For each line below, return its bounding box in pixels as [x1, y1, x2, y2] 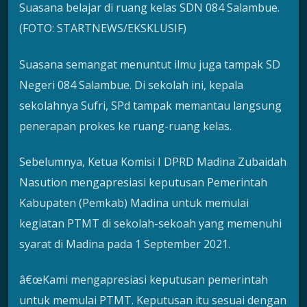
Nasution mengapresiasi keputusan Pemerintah [19, 174, 267, 190]
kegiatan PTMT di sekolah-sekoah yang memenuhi [19, 215, 282, 231]
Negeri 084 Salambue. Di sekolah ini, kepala [19, 77, 243, 93]
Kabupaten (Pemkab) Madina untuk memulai [19, 195, 249, 210]
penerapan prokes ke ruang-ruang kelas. [19, 118, 232, 134]
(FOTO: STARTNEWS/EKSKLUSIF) [19, 21, 186, 36]
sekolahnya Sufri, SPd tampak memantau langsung [19, 97, 282, 113]
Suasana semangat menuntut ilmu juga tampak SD [19, 56, 280, 72]
